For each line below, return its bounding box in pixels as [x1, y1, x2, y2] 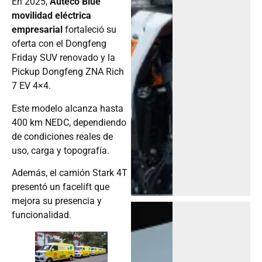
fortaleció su [63, 24, 116, 36]
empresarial [12, 24, 63, 36]
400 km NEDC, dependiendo [12, 116, 126, 128]
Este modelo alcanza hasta [12, 102, 123, 114]
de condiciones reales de [12, 130, 113, 142]
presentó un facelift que [12, 181, 109, 193]
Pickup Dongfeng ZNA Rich [12, 66, 124, 78]
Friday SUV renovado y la [12, 52, 115, 64]
